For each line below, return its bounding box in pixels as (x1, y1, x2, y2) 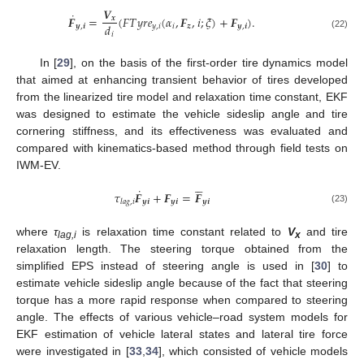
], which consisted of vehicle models (158, 344, 348, 357)
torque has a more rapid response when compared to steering (16, 292, 348, 306)
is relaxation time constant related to (76, 224, 288, 238)
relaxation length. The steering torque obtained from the (16, 241, 348, 255)
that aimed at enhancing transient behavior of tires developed (16, 72, 348, 86)
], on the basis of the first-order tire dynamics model (70, 55, 349, 69)
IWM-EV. (16, 158, 61, 171)
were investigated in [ (16, 344, 129, 357)
